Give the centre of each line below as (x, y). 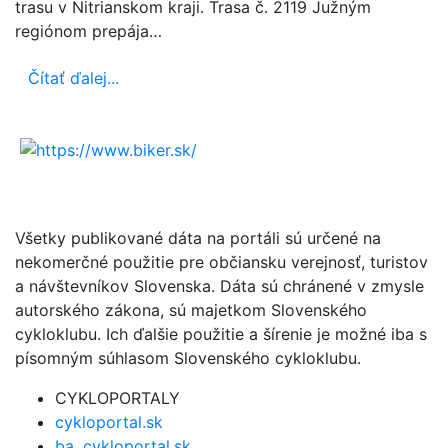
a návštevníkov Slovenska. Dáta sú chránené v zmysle (219, 286)
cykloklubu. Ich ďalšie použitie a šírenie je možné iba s (221, 334)
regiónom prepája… (88, 30)
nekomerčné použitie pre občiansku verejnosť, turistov (221, 262)
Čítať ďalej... (73, 77)
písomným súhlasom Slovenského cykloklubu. (188, 358)
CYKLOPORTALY (117, 398)
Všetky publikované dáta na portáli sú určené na (198, 238)
